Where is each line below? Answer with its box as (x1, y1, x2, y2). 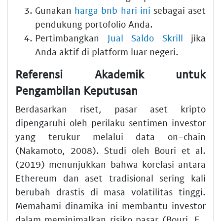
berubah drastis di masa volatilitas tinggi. (15, 186, 206, 198)
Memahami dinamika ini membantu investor (15, 200, 206, 212)
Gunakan (35, 4, 75, 16)
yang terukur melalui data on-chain (15, 131, 206, 143)
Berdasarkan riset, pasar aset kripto (15, 103, 206, 115)
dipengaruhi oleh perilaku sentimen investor (15, 117, 206, 129)
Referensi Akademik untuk (15, 67, 206, 81)
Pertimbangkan (35, 32, 108, 43)
